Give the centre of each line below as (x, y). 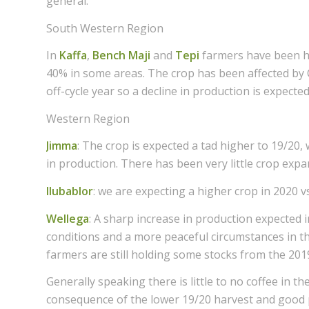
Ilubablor (70, 191)
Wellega (68, 218)
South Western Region (105, 28)
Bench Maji (121, 56)
